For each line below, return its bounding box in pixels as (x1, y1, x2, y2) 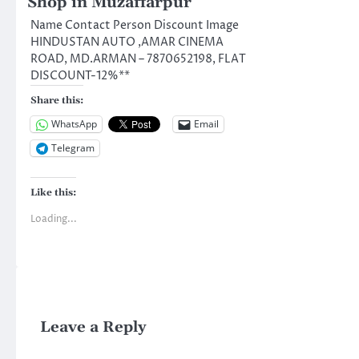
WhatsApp (51, 117, 97, 131)
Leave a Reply (40, 317, 147, 337)
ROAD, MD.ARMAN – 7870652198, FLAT (30, 50, 246, 67)
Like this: (30, 186, 76, 199)
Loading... (30, 212, 77, 226)
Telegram (51, 141, 95, 155)
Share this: (30, 94, 83, 107)
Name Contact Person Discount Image (30, 17, 239, 34)
